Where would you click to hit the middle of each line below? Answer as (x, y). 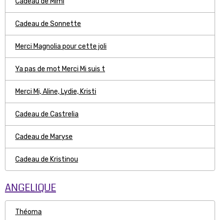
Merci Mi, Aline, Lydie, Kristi (56, 92)
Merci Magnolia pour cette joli (61, 46)
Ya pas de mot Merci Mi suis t (60, 69)
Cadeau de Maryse (44, 137)
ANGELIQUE (30, 188)
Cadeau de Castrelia (47, 114)
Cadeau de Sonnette (48, 24)
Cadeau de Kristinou (47, 159)
